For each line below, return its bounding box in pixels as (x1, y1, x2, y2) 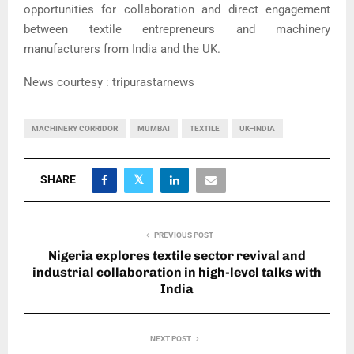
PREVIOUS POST (153, 231, 213, 240)
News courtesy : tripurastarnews (24, 75, 194, 90)
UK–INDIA (239, 124, 275, 134)
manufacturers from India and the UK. (24, 42, 220, 57)
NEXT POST (150, 334, 191, 344)
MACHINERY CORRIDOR (32, 124, 118, 134)
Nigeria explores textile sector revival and (48, 248, 306, 264)
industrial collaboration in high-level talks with (32, 265, 322, 281)
